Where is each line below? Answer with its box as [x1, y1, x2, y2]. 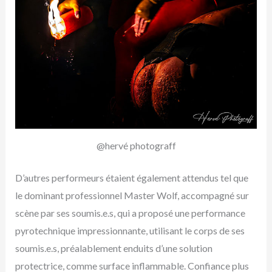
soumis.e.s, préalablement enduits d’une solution [15, 242, 212, 254]
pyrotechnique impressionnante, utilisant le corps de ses [15, 224, 245, 236]
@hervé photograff [96, 139, 176, 151]
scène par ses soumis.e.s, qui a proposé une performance [15, 206, 245, 219]
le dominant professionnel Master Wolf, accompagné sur [15, 189, 249, 201]
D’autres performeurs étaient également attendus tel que [15, 171, 248, 183]
